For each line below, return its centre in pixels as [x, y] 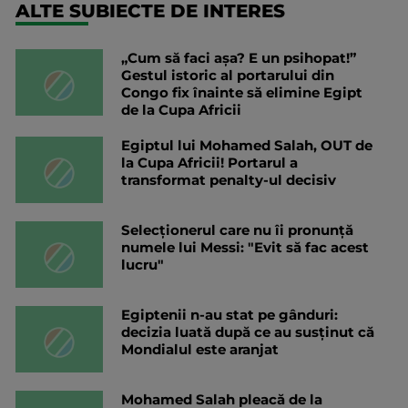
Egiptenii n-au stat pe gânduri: [229, 314]
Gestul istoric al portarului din [228, 75]
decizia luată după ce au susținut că [248, 331]
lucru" [143, 264]
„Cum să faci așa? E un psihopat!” [239, 57]
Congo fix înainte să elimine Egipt [242, 92]
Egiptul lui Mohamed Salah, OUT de [247, 145]
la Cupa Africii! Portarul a [209, 162]
